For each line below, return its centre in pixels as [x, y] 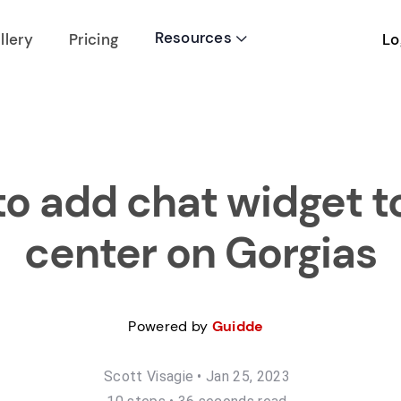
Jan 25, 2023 [248, 376]
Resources [196, 38]
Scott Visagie [149, 376]
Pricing [94, 39]
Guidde [238, 326]
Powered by [170, 326]
